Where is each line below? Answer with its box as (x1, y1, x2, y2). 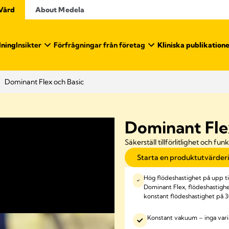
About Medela (35, 5, 84, 14)
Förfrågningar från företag (54, 40, 145, 50)
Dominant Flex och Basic (5, 77, 84, 86)
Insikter (16, 40, 41, 50)
